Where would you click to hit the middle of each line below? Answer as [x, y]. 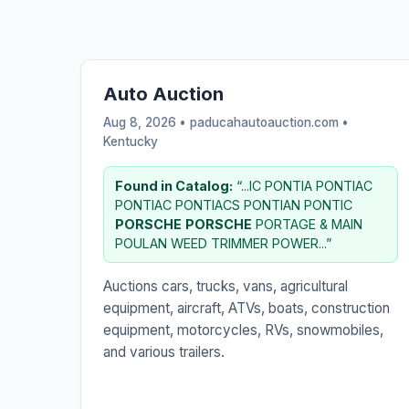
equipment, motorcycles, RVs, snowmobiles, [243, 330]
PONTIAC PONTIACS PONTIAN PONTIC [234, 204]
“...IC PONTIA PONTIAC [303, 185]
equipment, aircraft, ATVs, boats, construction [246, 308]
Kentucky [131, 141]
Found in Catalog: [174, 185]
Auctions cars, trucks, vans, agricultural [225, 286]
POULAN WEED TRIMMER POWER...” [223, 243]
